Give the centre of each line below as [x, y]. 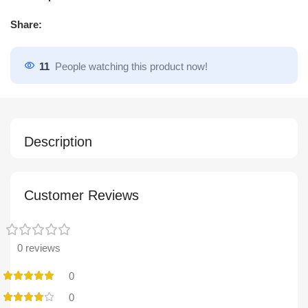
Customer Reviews [81, 196]
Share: [26, 25]
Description [58, 142]
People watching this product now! [132, 66]
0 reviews [39, 248]
